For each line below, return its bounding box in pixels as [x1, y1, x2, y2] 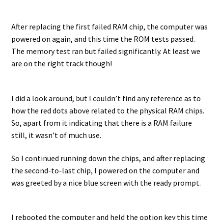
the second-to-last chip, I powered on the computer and [11, 165, 199, 176]
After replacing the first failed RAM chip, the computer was [11, 22, 208, 32]
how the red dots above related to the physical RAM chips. [11, 105, 204, 115]
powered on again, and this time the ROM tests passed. [11, 34, 195, 44]
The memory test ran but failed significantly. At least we [11, 46, 200, 56]
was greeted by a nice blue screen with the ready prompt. [11, 178, 201, 188]
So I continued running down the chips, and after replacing [11, 153, 205, 164]
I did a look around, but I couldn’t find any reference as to [11, 93, 201, 103]
